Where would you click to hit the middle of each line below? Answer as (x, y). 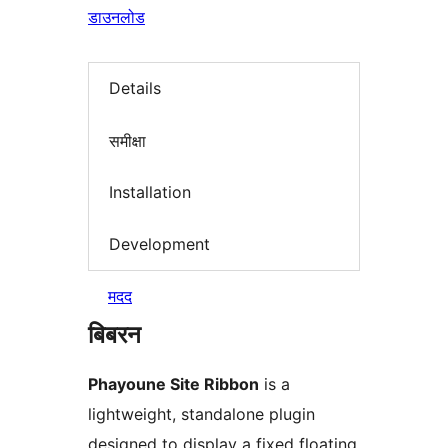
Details (135, 88)
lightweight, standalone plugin (201, 414)
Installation (150, 192)
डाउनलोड (116, 17)
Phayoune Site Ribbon (173, 384)
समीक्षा (127, 140)
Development (159, 243)
